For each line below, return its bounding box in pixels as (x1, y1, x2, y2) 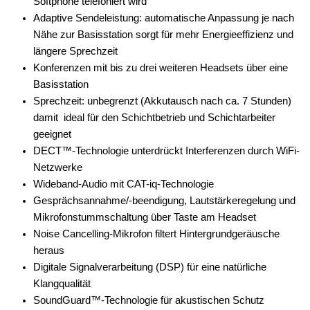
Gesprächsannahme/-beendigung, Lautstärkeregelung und (33, 195, 295, 207)
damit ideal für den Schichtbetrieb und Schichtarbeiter (33, 112, 275, 124)
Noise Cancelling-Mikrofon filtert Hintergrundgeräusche (33, 228, 280, 240)
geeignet (33, 129, 71, 140)
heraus (33, 245, 64, 257)
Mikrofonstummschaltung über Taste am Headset (33, 212, 256, 224)
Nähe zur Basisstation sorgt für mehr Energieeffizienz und (33, 29, 293, 41)
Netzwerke (33, 162, 82, 174)
